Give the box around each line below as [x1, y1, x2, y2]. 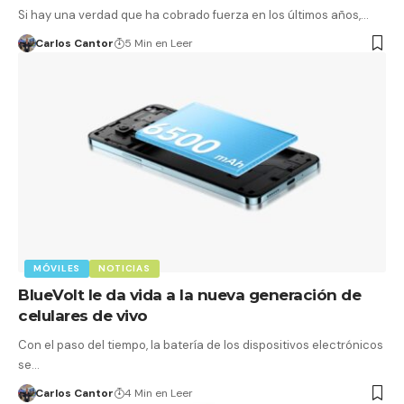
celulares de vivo [18, 307, 148, 326]
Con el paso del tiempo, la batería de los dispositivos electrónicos [18, 337, 383, 353]
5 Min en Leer [124, 35, 193, 50]
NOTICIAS [97, 262, 151, 275]
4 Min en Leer [124, 386, 193, 401]
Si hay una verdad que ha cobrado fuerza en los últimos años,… [18, 6, 369, 23]
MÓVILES [33, 262, 80, 275]
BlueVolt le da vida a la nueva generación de [18, 286, 361, 305]
